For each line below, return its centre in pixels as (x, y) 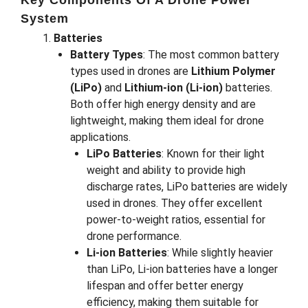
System (45, 19)
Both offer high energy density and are (163, 104)
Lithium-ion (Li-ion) (174, 88)
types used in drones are (131, 71)
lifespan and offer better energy (165, 286)
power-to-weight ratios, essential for (176, 220)
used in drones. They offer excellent (175, 203)
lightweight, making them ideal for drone (167, 121)
